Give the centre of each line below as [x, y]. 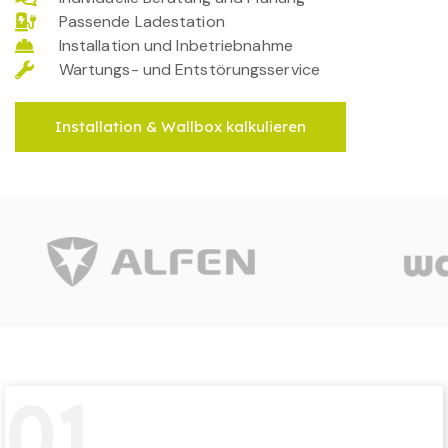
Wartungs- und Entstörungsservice [189, 69]
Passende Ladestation [141, 21]
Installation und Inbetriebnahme [175, 45]
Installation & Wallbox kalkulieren [180, 126]
